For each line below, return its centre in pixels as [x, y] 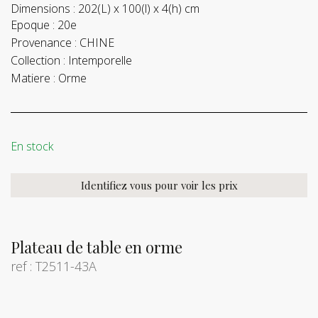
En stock [32, 147]
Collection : [38, 61]
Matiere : [33, 78]
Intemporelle [100, 61]
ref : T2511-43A [54, 267]
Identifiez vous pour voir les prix [159, 186]
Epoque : [33, 25]
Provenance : [44, 43]
